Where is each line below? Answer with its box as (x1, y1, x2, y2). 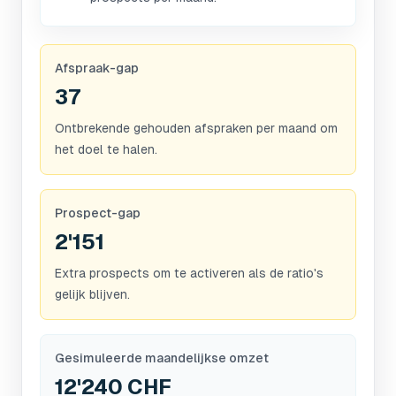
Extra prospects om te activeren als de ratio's (55, 266, 324, 280)
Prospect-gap (55, 206, 141, 220)
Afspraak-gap (55, 61, 139, 75)
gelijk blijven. (55, 287, 130, 301)
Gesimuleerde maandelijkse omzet (55, 351, 269, 365)
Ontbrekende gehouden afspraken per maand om (55, 121, 338, 135)
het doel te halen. (55, 142, 157, 156)
